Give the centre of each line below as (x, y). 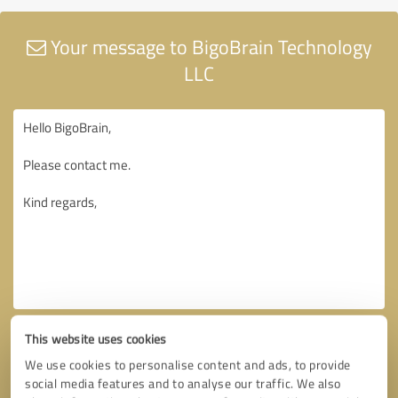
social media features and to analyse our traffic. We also (183, 383)
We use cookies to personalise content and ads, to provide (188, 365)
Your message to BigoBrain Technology (209, 46)
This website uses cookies (96, 339)
